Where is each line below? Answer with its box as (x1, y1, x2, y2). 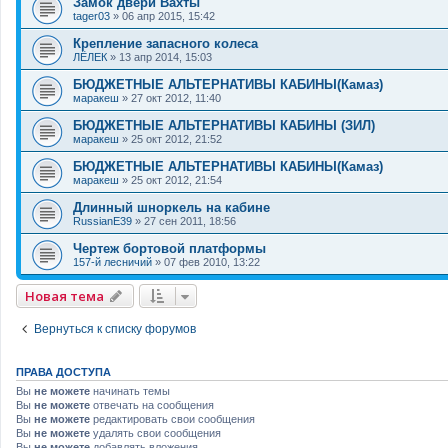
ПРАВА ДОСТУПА (16, 366, 111, 379)
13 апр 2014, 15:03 (119, 51, 212, 64)
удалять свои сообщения (90, 427, 221, 440)
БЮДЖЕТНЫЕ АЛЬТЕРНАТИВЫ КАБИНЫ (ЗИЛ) (73, 118, 375, 134)
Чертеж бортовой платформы (73, 241, 266, 257)
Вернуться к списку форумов (34, 322, 196, 337)
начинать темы (90, 385, 170, 398)
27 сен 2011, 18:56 (144, 215, 236, 228)
